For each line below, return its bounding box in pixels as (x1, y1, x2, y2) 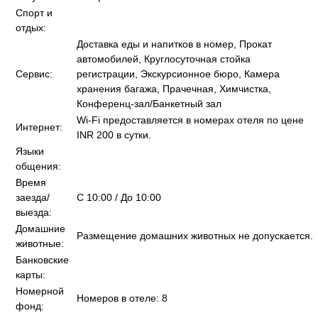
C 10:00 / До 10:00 (77, 192, 161, 203)
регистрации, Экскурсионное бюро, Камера (77, 68, 280, 79)
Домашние (16, 223, 65, 234)
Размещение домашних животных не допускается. (77, 230, 313, 241)
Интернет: (16, 121, 62, 133)
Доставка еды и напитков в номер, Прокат (77, 38, 272, 50)
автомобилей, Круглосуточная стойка (77, 53, 251, 65)
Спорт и (16, 7, 53, 18)
